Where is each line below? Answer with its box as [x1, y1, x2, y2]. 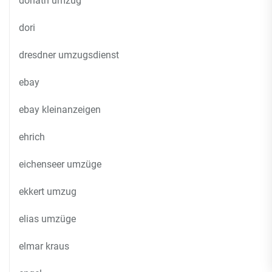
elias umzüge [19, 213, 76, 225]
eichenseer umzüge [19, 158, 101, 170]
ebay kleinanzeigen [19, 104, 101, 115]
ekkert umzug [19, 186, 76, 197]
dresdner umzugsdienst [19, 49, 119, 61]
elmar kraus [19, 240, 69, 252]
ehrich [19, 131, 45, 143]
